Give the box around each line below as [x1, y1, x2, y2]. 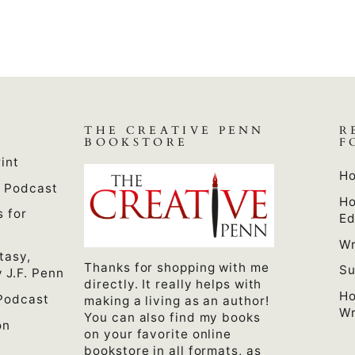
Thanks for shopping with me [84, 259, 269, 275]
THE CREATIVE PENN [84, 123, 265, 138]
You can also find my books [84, 309, 261, 325]
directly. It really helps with [84, 276, 262, 292]
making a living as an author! [84, 292, 269, 308]
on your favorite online [84, 326, 232, 342]
